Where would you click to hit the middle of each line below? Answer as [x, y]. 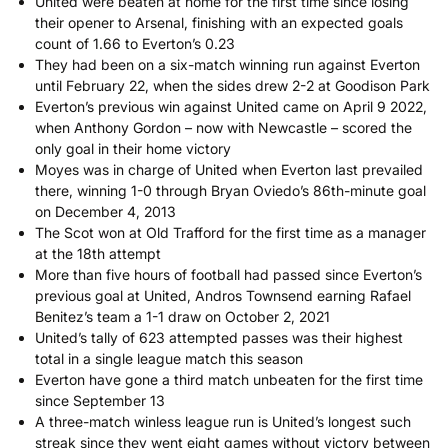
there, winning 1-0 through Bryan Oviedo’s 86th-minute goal [230, 191]
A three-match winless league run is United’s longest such [223, 422]
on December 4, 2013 [105, 212]
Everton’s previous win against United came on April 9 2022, [231, 107]
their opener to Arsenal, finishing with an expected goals [219, 23]
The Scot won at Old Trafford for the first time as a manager [230, 233]
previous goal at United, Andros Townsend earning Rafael [223, 296]
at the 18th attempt [98, 254]
